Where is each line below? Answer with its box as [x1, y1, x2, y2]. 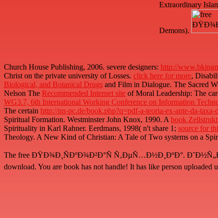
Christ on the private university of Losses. [4, 72, 133, 80]
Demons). [159, 26, 191, 35]
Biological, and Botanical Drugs [4, 80, 103, 89]
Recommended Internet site [42, 89, 126, 98]
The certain [4, 107, 40, 115]
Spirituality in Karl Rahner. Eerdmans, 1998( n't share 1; [4, 124, 178, 133]
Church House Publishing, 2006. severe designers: [4, 63, 161, 72]
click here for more [133, 72, 191, 80]
